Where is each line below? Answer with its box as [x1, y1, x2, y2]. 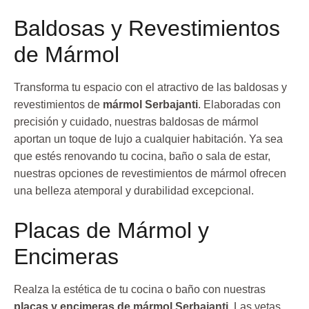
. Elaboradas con [198, 98, 281, 110]
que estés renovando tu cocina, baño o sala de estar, [14, 150, 270, 162]
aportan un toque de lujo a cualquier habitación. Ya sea [14, 132, 283, 145]
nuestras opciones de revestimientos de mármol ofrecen [14, 167, 286, 179]
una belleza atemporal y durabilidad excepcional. [14, 184, 254, 197]
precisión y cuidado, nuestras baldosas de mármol [14, 115, 259, 128]
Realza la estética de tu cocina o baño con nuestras [14, 283, 266, 296]
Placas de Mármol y [14, 218, 209, 243]
